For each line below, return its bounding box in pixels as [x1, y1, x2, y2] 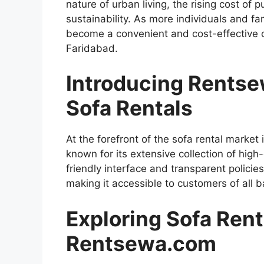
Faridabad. [66, 42, 118, 54]
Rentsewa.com [66, 230, 216, 256]
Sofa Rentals [66, 95, 193, 121]
